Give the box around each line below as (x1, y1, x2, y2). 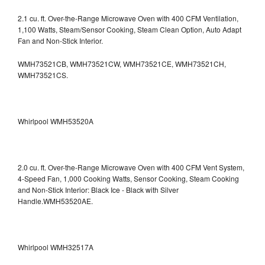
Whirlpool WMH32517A (18, 241, 93, 252)
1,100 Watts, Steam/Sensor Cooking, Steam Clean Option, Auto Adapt (18, 24, 241, 34)
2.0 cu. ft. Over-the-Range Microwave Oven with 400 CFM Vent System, (18, 161, 244, 172)
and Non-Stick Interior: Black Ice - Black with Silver (18, 184, 179, 195)
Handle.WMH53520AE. (18, 195, 93, 206)
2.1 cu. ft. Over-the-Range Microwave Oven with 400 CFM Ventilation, (18, 12, 238, 23)
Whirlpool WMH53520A (18, 115, 93, 126)
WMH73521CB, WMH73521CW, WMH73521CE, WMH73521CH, (18, 58, 226, 69)
